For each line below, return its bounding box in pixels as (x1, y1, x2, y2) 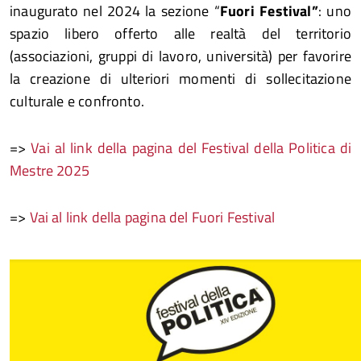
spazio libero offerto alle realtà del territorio (10, 23, 351, 44)
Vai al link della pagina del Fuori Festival (29, 206, 279, 228)
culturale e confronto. (10, 90, 144, 112)
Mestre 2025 (10, 160, 93, 181)
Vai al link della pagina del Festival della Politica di (31, 137, 351, 159)
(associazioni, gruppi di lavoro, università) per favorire (10, 45, 351, 67)
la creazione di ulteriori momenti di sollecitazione (10, 68, 351, 89)
